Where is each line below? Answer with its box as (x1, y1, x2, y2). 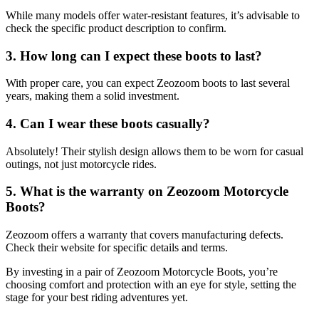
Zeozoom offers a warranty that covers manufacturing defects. (6, 229, 283, 241)
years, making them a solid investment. (6, 90, 179, 103)
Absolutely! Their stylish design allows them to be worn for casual (6, 145, 303, 157)
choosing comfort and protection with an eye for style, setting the (6, 278, 296, 291)
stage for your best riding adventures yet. (6, 291, 188, 304)
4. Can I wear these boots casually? (6, 116, 210, 132)
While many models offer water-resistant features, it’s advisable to (6, 9, 300, 21)
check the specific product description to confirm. (6, 21, 226, 34)
